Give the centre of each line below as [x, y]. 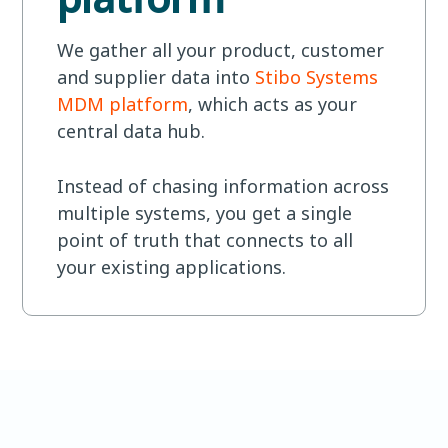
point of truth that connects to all [205, 239]
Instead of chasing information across [223, 185]
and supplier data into [156, 76]
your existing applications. [171, 266]
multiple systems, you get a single [204, 212]
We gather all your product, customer [220, 49]
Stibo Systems [316, 76]
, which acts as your [272, 103]
